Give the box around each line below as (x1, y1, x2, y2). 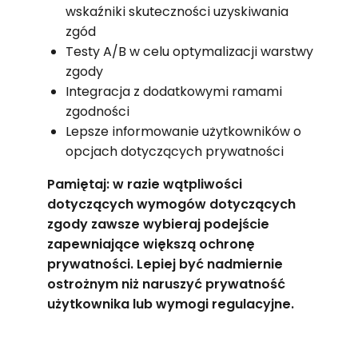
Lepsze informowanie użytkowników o (65, 121, 301, 141)
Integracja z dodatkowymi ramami (65, 82, 282, 101)
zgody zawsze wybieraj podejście (46, 214, 269, 233)
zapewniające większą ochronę (46, 234, 255, 253)
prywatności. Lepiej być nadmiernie (46, 254, 283, 273)
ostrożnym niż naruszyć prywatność (46, 274, 285, 293)
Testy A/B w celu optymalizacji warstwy (65, 42, 313, 61)
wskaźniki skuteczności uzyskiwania (65, 2, 288, 21)
